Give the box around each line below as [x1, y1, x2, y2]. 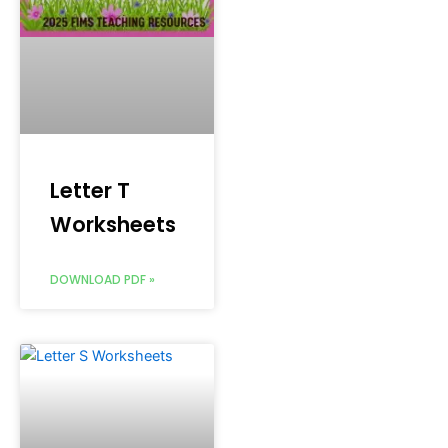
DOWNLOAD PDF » [50, 270, 155, 288]
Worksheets [50, 209, 176, 239]
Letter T [50, 175, 130, 205]
